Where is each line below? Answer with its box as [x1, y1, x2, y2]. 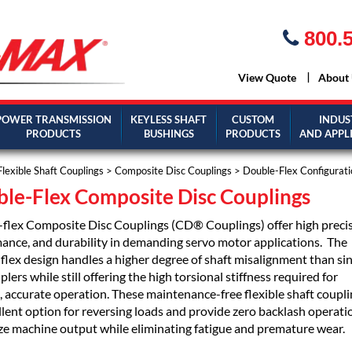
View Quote [238, 71, 296, 85]
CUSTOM [232, 113, 274, 126]
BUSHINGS [143, 127, 194, 140]
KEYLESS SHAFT [130, 113, 207, 126]
